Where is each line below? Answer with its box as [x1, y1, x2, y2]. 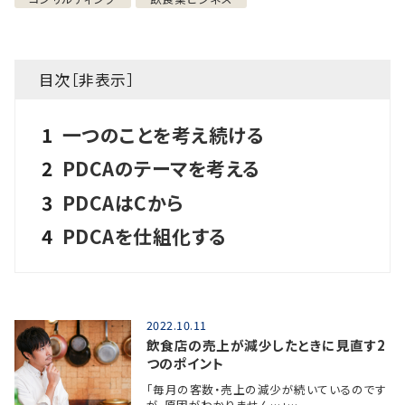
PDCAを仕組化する [61, 221, 227, 250]
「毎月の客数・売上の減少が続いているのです [146, 381, 387, 399]
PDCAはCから [61, 188, 184, 216]
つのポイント [146, 353, 225, 372]
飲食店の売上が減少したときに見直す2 [146, 334, 386, 354]
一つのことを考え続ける [61, 120, 265, 148]
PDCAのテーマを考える [61, 155, 260, 183]
